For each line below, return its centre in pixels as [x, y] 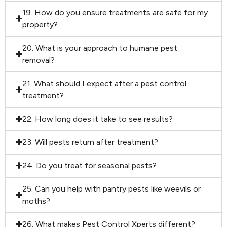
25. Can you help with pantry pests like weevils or [112, 188]
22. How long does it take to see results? [98, 119]
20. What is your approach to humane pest [100, 48]
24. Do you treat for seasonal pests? [90, 165]
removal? [39, 60]
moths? [36, 201]
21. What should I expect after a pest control [105, 83]
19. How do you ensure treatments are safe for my [115, 12]
